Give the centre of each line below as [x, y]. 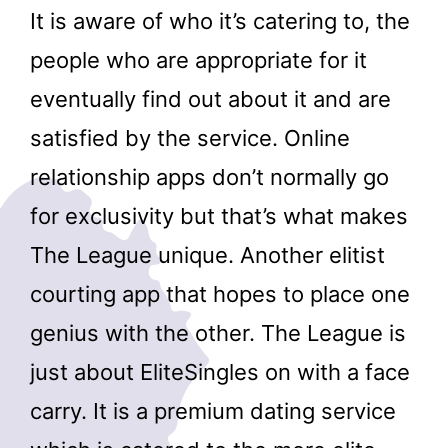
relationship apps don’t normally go [209, 176]
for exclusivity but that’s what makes [219, 215]
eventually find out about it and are [210, 98]
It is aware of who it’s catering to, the [220, 20]
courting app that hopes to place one [220, 293]
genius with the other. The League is [218, 332]
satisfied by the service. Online [190, 137]
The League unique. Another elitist [207, 254]
